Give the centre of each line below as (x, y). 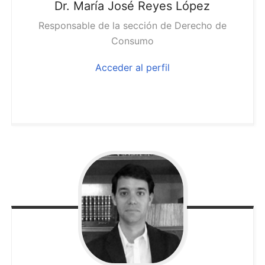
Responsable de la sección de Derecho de (132, 26)
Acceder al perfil (132, 68)
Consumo (132, 41)
